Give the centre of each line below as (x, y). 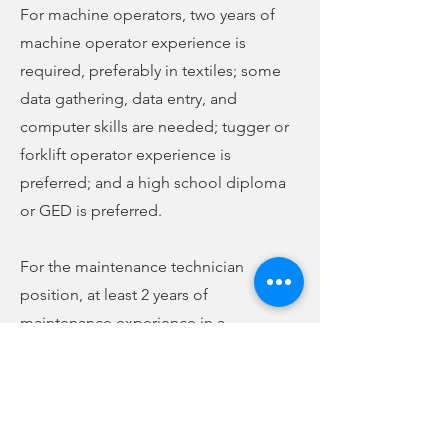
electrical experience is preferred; (139, 406)
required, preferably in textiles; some (150, 70)
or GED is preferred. (91, 210)
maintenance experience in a (122, 322)
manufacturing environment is (126, 350)
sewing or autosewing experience (139, 434)
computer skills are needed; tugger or (154, 126)
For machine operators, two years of (147, 14)
